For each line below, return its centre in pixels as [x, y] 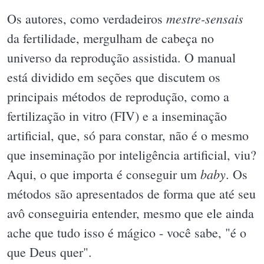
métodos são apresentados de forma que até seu [131, 194]
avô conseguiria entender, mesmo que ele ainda [131, 213]
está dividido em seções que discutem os [114, 77]
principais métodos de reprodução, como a [118, 97]
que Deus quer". [49, 252]
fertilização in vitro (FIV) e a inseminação [117, 116]
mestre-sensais [205, 19]
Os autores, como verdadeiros [87, 19]
